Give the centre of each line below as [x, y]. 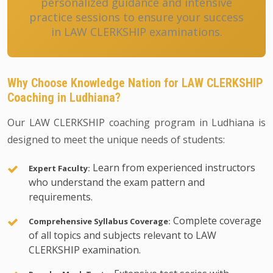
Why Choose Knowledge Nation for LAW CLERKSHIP [135, 83]
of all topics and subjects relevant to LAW [122, 235]
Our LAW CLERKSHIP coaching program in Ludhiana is [136, 122]
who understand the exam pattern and [117, 182]
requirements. [61, 197]
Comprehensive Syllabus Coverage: [100, 221]
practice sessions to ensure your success [136, 17]
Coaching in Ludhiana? [64, 97]
